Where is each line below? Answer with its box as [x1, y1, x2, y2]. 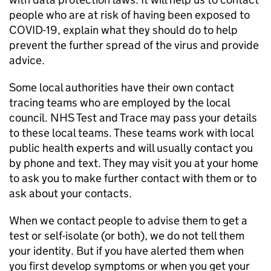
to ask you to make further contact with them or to [9, 171, 256, 185]
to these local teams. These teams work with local [9, 126, 253, 140]
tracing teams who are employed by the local [9, 96, 230, 109]
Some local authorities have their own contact [9, 80, 234, 94]
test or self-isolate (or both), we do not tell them [9, 229, 244, 243]
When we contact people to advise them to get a [9, 214, 247, 227]
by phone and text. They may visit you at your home [9, 156, 258, 170]
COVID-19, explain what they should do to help [9, 23, 238, 37]
